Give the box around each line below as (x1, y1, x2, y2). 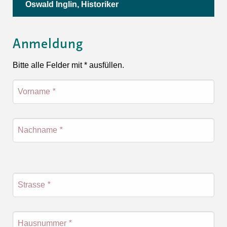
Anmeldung (13, 37, 83, 51)
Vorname (18, 87, 52, 96)
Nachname (18, 125, 59, 134)
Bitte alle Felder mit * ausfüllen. (13, 60, 124, 69)
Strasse (18, 180, 47, 189)
